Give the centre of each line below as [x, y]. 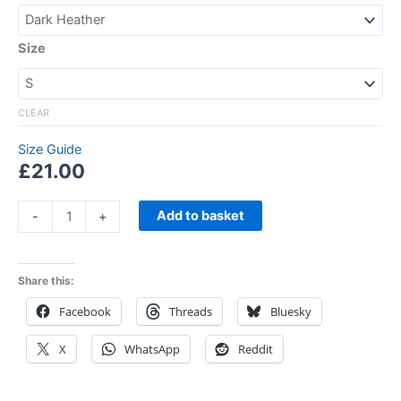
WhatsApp [152, 350]
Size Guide [50, 150]
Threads [191, 312]
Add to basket [200, 215]
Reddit [256, 350]
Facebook [85, 312]
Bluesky [291, 312]
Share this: [46, 281]
